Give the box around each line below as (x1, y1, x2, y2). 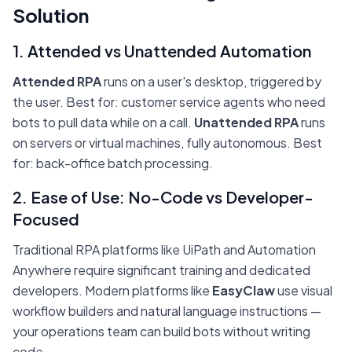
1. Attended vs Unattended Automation (13, 41, 311, 61)
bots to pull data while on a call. (13, 114, 194, 131)
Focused (13, 209, 79, 229)
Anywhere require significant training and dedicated (13, 262, 310, 279)
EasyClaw (212, 282, 275, 299)
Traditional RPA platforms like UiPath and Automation (13, 241, 316, 258)
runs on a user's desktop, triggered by (101, 73, 321, 90)
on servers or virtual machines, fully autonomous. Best (13, 134, 322, 152)
